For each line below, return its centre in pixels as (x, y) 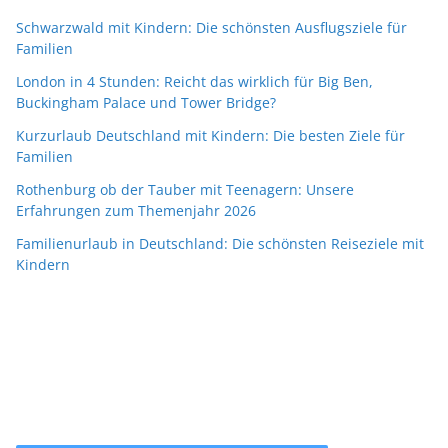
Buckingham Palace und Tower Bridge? (146, 103)
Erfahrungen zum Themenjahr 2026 (136, 211)
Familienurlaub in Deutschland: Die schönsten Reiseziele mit (220, 244)
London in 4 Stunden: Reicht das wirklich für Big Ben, (194, 82)
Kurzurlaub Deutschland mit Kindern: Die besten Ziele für (210, 136)
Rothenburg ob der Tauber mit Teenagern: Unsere (185, 190)
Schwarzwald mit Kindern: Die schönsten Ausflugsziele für (211, 28)
